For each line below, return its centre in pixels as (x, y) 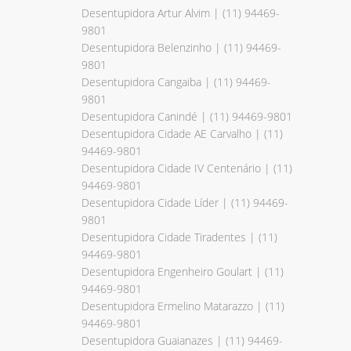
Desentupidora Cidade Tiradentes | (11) (179, 237)
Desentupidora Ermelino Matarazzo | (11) (183, 306)
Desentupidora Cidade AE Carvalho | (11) (182, 133)
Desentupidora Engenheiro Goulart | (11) (183, 271)
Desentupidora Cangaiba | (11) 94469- (176, 81)
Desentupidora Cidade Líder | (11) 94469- (185, 202)
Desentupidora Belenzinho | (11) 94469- (181, 47)
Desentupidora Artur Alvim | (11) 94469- (181, 13)
